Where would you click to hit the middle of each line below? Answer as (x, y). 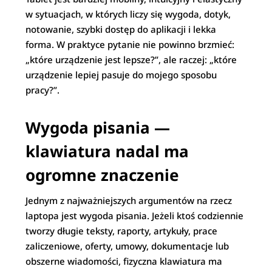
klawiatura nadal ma (107, 151)
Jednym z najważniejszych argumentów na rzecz (129, 200)
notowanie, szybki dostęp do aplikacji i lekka (121, 29)
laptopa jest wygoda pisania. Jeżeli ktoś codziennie (135, 216)
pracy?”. (43, 90)
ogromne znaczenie (103, 175)
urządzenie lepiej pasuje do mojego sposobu (121, 75)
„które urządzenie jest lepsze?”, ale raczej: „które (131, 59)
